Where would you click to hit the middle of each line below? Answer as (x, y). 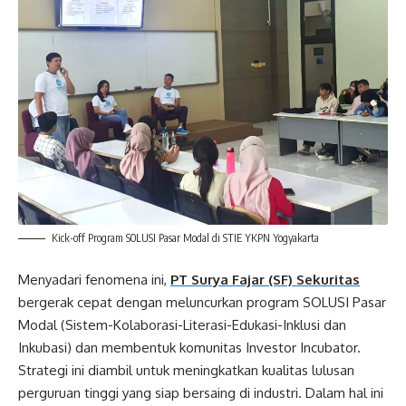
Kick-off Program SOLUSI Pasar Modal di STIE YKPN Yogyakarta (185, 238)
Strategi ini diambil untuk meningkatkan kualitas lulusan (186, 370)
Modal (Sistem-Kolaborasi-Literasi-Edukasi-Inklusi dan (182, 324)
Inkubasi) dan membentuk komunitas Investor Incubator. (189, 347)
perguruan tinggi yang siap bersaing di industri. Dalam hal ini (201, 392)
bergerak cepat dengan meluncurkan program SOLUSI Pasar (202, 302)
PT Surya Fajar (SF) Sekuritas (265, 279)
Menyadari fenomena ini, (94, 279)
